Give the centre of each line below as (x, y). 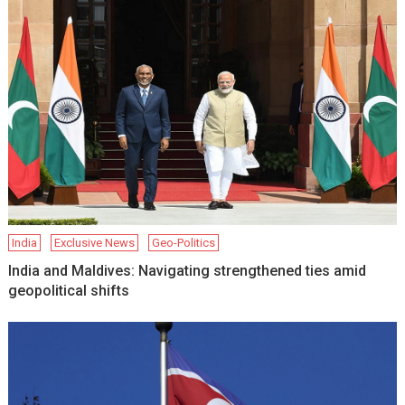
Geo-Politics (184, 243)
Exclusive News (95, 243)
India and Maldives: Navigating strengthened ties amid (188, 271)
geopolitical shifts (69, 291)
